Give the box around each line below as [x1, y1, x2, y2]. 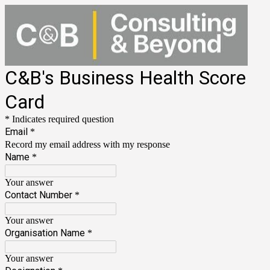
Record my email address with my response [5, 139, 170, 149]
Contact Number [5, 189, 72, 201]
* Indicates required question [5, 113, 114, 124]
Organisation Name [5, 227, 85, 239]
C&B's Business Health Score [5, 66, 246, 89]
